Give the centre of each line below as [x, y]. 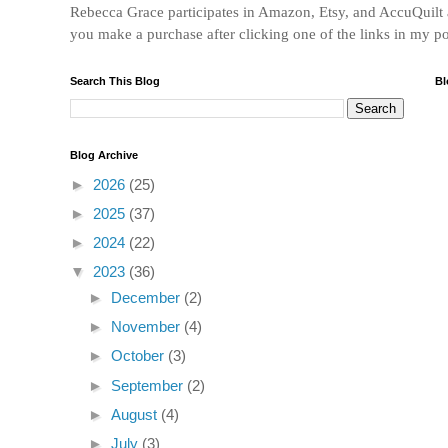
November [147, 327]
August [136, 414]
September [149, 385]
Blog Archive [104, 154]
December [147, 297]
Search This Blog [115, 80]
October [139, 356]
